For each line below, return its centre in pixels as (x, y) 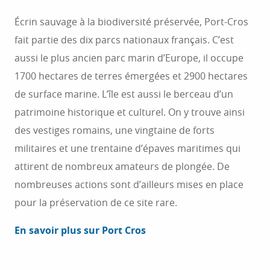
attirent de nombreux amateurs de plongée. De (122, 166)
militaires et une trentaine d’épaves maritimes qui (127, 148)
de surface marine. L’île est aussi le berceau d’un (124, 94)
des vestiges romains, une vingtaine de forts (115, 130)
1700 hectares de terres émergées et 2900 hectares (131, 76)
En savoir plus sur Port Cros (80, 230)
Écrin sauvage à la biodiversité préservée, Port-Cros (131, 22)
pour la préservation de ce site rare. (96, 202)
